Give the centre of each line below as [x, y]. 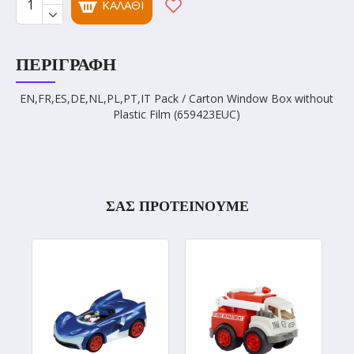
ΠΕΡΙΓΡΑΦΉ [66, 64]
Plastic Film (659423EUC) [177, 114]
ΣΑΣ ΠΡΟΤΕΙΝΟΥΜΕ [177, 206]
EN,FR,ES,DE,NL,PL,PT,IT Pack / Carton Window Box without [177, 98]
